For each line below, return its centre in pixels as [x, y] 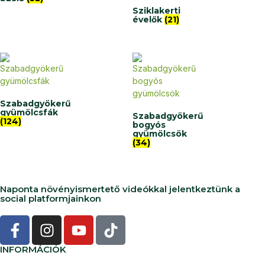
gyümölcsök [160, 134]
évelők [148, 19]
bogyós [149, 125]
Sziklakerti [156, 10]
